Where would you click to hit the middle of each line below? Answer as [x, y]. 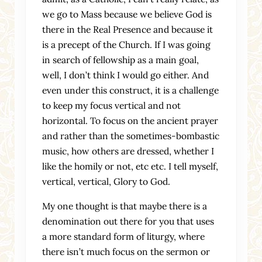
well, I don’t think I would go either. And [126, 75]
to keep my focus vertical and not [112, 105]
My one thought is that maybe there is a [125, 206]
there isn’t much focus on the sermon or [126, 251]
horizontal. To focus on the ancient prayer [130, 120]
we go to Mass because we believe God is [127, 14]
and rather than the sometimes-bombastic [131, 135]
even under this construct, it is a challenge [131, 90]
